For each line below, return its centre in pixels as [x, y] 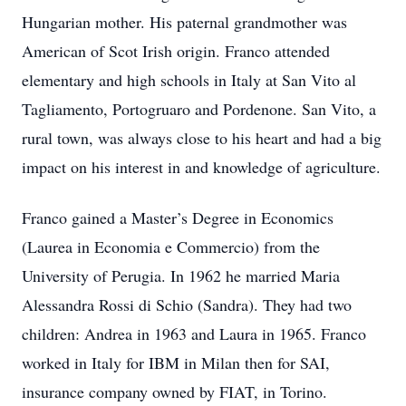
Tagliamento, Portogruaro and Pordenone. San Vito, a [199, 109]
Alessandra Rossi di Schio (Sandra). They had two [187, 304]
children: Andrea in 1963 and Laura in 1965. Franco [194, 333]
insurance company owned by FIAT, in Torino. [174, 391]
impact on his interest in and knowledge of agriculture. [201, 167]
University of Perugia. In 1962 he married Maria [181, 275]
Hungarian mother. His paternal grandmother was [184, 22]
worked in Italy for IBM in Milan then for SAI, [176, 362]
